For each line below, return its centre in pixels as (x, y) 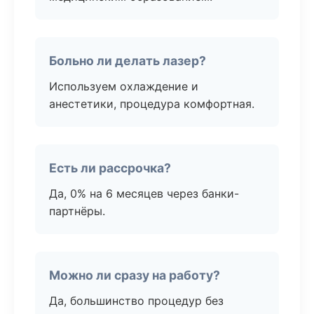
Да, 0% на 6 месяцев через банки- (144, 193)
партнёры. (77, 211)
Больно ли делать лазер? (128, 61)
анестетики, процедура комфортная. (152, 104)
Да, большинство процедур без (136, 301)
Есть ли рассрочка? (110, 168)
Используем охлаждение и (124, 86)
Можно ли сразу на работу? (135, 275)
